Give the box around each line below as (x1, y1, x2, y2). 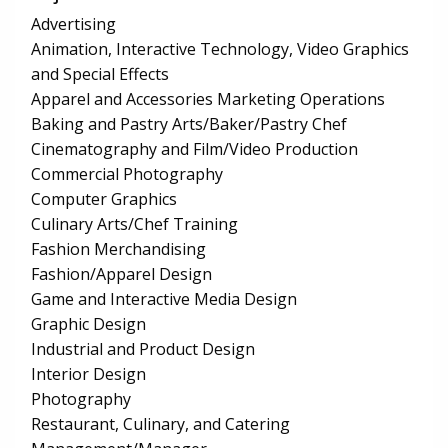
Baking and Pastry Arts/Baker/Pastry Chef (31, 113, 347, 136)
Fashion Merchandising (31, 238, 206, 261)
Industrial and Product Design (31, 338, 255, 361)
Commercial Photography (31, 163, 223, 186)
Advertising (31, 13, 116, 36)
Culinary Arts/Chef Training (31, 213, 238, 236)
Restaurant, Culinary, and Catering (31, 413, 290, 436)
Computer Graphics (31, 188, 177, 211)
